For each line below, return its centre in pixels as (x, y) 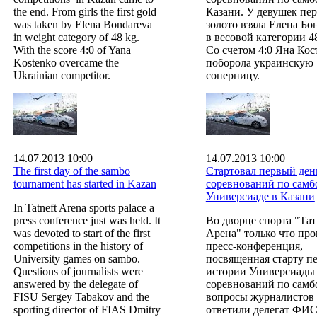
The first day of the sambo (72, 171)
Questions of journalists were (78, 271)
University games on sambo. (77, 258)
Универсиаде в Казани (260, 196)
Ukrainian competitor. (62, 75)
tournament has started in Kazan (85, 183)
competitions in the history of (78, 246)
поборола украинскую (259, 62)
